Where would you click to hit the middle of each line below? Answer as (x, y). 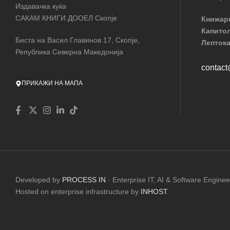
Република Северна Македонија (69, 52)
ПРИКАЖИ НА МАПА (52, 83)
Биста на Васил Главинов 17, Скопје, (78, 40)
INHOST (154, 191)
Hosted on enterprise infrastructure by (78, 191)
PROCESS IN (85, 179)
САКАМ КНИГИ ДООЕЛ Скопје (66, 18)
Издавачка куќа (41, 6)
